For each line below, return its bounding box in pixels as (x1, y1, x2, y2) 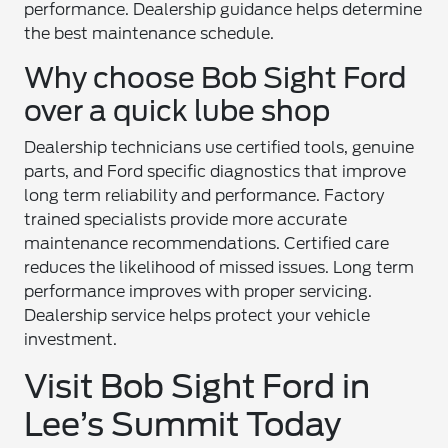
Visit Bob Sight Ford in (24, 367, 371, 406)
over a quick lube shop (24, 94, 331, 128)
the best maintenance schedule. (24, 24, 275, 43)
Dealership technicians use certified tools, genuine (24, 138, 415, 157)
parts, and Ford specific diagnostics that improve (24, 162, 407, 181)
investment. (24, 330, 118, 349)
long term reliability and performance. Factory (24, 186, 385, 205)
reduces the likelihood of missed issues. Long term (24, 258, 415, 277)
